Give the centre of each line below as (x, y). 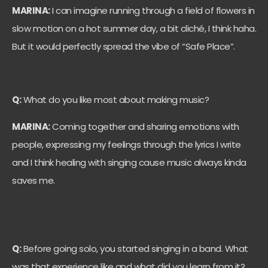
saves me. (33, 180)
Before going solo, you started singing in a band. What (135, 248)
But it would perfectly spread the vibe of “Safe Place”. (124, 47)
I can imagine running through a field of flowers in (152, 11)
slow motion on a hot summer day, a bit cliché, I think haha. (134, 29)
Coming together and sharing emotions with (144, 126)
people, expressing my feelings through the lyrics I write (127, 144)
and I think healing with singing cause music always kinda (129, 162)
